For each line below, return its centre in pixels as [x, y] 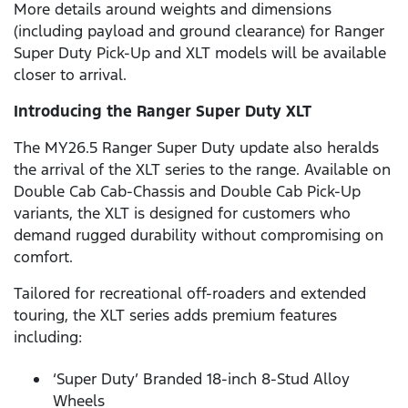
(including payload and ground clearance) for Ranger [199, 31]
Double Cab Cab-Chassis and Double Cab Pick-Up [187, 192]
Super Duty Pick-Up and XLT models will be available [200, 53]
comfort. [43, 257]
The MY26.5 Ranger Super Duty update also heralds [196, 148]
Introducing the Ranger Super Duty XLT [163, 112]
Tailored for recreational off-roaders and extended [190, 294]
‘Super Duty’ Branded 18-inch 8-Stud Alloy [201, 378]
